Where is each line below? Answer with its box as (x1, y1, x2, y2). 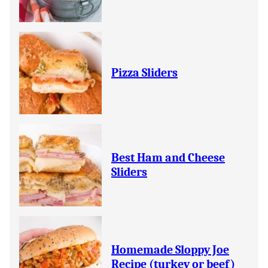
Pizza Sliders (111, 66, 178, 80)
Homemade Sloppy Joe (111, 243, 229, 257)
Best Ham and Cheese (111, 151, 225, 165)
